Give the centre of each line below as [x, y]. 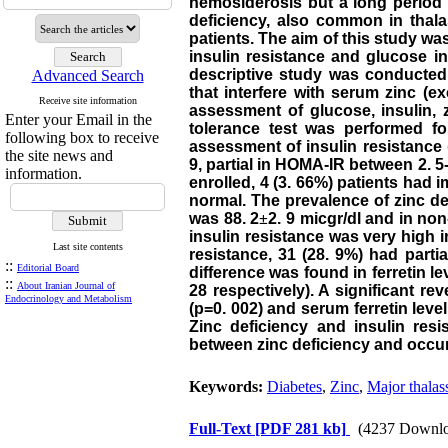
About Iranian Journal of [66, 285]
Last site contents [87, 246]
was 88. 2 [224, 218]
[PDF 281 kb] [300, 428]
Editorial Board [48, 267]
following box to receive [82, 137]
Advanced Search [87, 75]
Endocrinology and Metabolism [68, 298]
